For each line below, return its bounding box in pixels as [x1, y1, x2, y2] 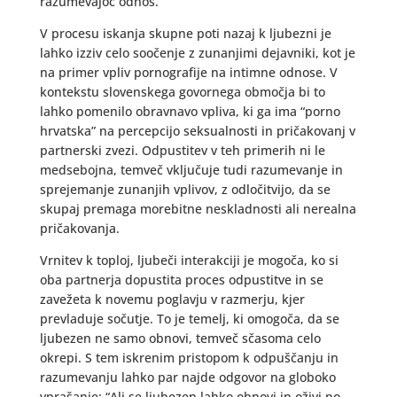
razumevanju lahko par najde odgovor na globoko [39, 369, 336, 385]
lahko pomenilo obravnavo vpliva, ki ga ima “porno [39, 103, 340, 120]
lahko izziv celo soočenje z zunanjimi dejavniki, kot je [39, 44, 355, 61]
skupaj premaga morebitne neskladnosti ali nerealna [39, 200, 356, 217]
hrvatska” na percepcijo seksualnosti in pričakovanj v [39, 122, 355, 139]
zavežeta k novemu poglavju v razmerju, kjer [39, 291, 305, 307]
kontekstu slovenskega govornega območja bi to [39, 83, 325, 100]
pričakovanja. [39, 220, 120, 237]
